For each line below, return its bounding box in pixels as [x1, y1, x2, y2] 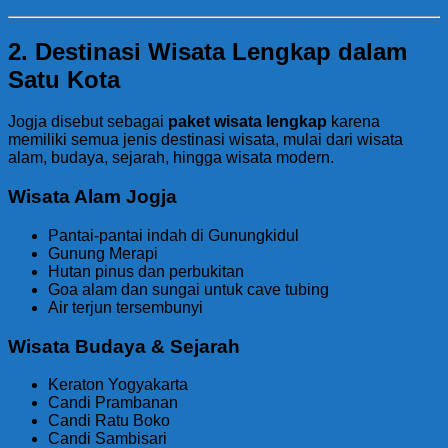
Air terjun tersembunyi [48, 298, 203, 316]
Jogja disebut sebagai [8, 113, 168, 131]
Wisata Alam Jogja [8, 186, 177, 208]
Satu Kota [8, 65, 120, 93]
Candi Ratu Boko [48, 412, 170, 430]
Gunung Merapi [48, 244, 158, 262]
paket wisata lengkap [168, 113, 327, 131]
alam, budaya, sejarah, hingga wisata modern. [8, 149, 334, 167]
